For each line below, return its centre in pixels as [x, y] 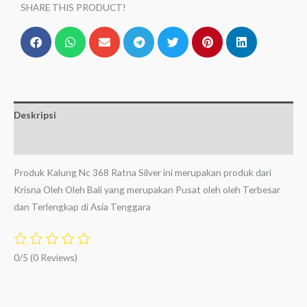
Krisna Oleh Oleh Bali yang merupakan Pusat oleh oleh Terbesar [147, 190]
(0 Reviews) [54, 258]
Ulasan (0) [36, 141]
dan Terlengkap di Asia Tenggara [82, 207]
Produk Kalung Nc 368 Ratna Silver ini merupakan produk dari [143, 173]
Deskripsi [35, 115]
